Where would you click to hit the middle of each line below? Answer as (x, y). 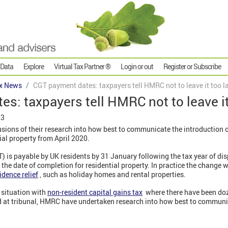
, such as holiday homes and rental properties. (113, 175)
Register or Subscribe (192, 67)
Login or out (137, 67)
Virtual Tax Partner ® (82, 67)
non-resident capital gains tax (95, 192)
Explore (34, 67)
